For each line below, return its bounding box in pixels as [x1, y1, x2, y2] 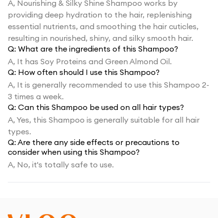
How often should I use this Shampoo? [18, 67, 160, 77]
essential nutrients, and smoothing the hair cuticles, [8, 21, 199, 31]
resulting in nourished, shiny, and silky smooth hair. [8, 33, 193, 43]
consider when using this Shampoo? [8, 147, 140, 157]
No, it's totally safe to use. [17, 160, 114, 169]
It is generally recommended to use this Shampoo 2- [17, 80, 209, 90]
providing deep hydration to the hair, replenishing [8, 10, 192, 19]
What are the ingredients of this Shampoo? [18, 44, 178, 54]
